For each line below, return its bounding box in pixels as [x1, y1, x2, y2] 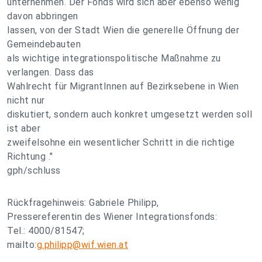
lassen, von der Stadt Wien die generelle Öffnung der [7, 25, 239, 36]
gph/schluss [7, 165, 61, 176]
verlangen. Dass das [7, 67, 94, 78]
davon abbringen [7, 11, 78, 22]
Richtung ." [7, 151, 53, 162]
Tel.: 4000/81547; [7, 225, 85, 236]
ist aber [7, 123, 40, 134]
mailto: [7, 239, 37, 250]
